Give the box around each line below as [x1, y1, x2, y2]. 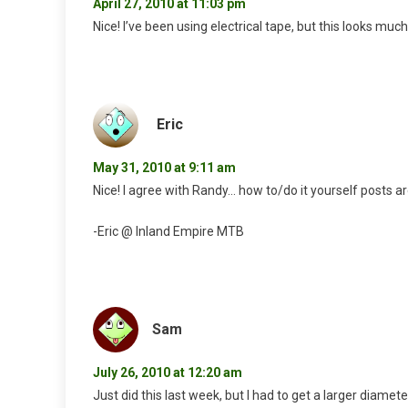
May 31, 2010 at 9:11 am [93, 160, 236, 176]
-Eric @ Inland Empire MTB [93, 224, 244, 240]
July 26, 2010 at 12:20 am [93, 365, 242, 381]
